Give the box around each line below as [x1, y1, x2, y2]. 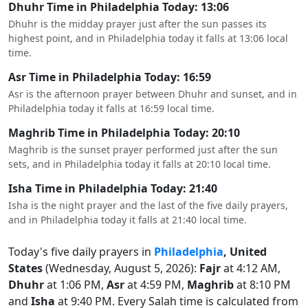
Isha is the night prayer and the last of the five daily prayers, [8, 199, 288, 212]
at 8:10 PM [234, 277, 291, 292]
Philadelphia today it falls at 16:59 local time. [8, 102, 214, 115]
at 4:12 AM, [221, 261, 280, 276]
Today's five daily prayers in [8, 244, 154, 259]
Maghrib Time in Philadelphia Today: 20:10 [8, 125, 240, 140]
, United [223, 244, 267, 259]
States [8, 261, 43, 276]
